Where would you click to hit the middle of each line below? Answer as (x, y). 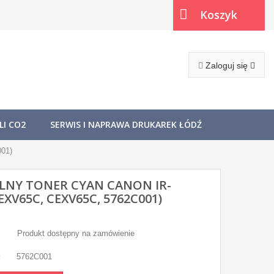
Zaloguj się (228, 65)
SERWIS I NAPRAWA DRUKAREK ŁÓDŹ (126, 124)
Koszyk (219, 15)
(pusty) (197, 46)
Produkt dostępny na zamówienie (76, 233)
